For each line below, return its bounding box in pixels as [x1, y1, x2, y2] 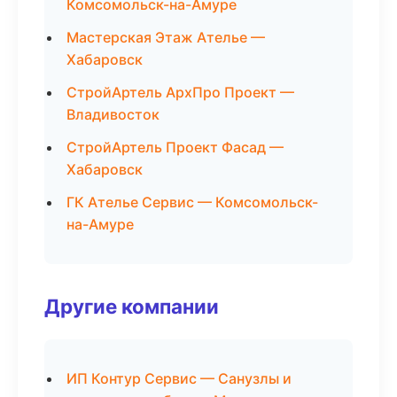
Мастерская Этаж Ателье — [66, 28, 265, 46]
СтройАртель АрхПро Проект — [66, 83, 294, 101]
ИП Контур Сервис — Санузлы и [66, 370, 292, 387]
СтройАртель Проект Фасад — [66, 138, 284, 156]
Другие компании [44, 294, 219, 318]
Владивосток [66, 105, 160, 123]
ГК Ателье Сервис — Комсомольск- [66, 193, 318, 211]
